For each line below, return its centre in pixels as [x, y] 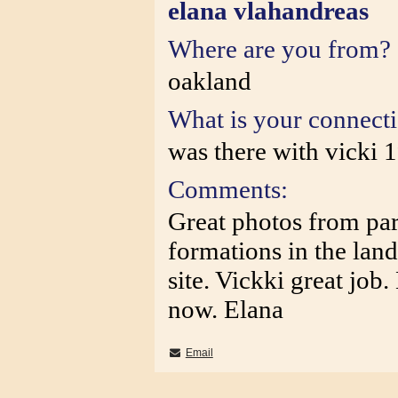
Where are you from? [279, 49]
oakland [210, 81]
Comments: [228, 189]
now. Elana [226, 309]
